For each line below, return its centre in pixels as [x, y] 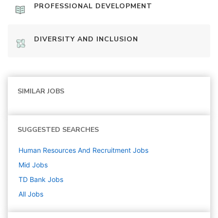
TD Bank [32, 179]
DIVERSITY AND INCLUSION [86, 39]
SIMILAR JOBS [41, 91]
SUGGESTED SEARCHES [58, 130]
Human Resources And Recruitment [75, 150]
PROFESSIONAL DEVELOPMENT [93, 6]
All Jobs [31, 194]
